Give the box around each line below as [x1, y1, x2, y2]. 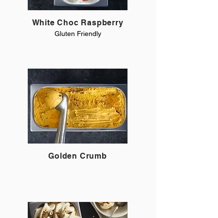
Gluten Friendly [54, 30, 101, 37]
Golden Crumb [48, 151, 107, 161]
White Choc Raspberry [32, 18, 124, 27]
